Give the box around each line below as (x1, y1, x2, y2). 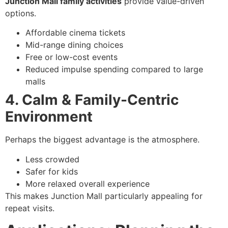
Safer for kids (25, 166, 78, 177)
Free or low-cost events (25, 52, 118, 63)
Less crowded (25, 154, 79, 164)
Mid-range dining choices (25, 40, 123, 50)
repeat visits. (5, 203, 54, 213)
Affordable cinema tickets (25, 27, 125, 38)
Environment (5, 108, 93, 126)
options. (5, 8, 36, 19)
